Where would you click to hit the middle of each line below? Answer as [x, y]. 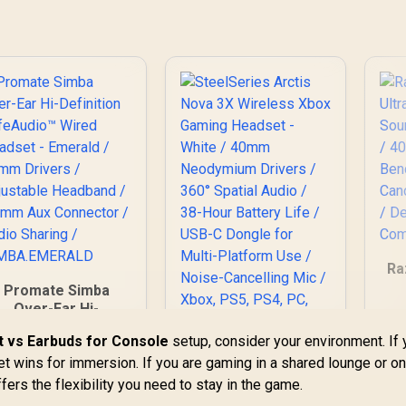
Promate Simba [56, 290]
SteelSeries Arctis [256, 377]
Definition [57, 326]
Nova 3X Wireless [256, 395]
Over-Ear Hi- [57, 308]
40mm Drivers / [56, 381]
